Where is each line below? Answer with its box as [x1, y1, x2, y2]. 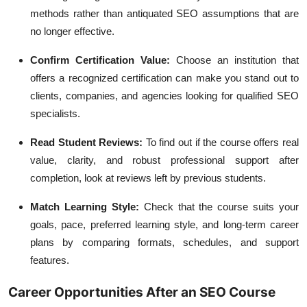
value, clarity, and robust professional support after [30, 154, 299, 166]
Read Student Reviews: [30, 136, 143, 148]
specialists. [30, 108, 80, 119]
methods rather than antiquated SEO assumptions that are [30, 8, 299, 19]
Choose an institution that [176, 54, 299, 66]
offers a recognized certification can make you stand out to [30, 72, 299, 84]
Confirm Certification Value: [30, 54, 176, 66]
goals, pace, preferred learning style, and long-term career [30, 219, 299, 230]
